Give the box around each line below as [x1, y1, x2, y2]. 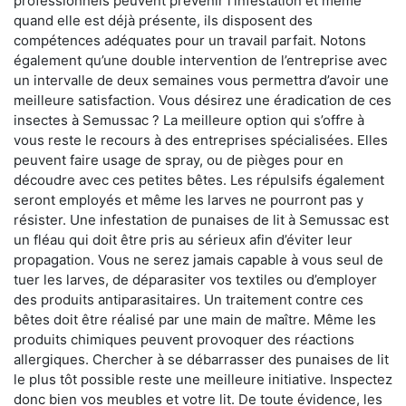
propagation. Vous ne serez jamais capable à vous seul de [14, 251, 383, 269]
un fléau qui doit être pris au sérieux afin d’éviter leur [14, 231, 353, 249]
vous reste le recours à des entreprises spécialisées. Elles [14, 131, 388, 150]
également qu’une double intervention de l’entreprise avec [14, 52, 387, 70]
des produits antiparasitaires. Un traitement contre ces [14, 291, 363, 309]
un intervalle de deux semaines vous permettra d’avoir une [14, 72, 389, 90]
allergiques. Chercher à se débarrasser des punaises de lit [14, 351, 389, 369]
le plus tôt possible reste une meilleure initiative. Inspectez [14, 371, 392, 389]
